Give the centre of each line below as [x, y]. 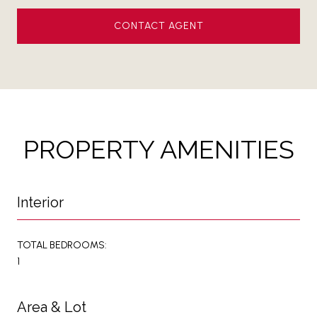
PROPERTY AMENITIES [158, 150]
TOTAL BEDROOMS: [62, 246]
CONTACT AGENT [158, 26]
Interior [40, 203]
